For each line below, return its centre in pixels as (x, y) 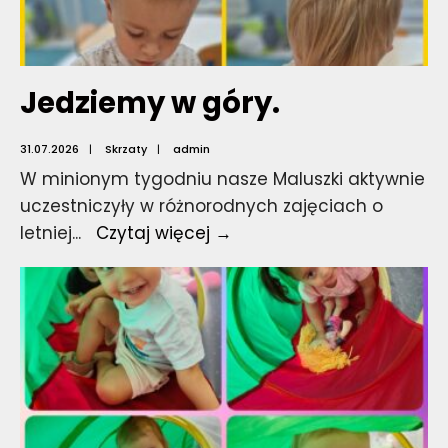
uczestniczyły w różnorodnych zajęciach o (201, 206)
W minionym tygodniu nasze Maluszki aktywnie (222, 179)
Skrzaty (126, 149)
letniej (46, 233)
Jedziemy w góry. (150, 103)
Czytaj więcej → (164, 233)
